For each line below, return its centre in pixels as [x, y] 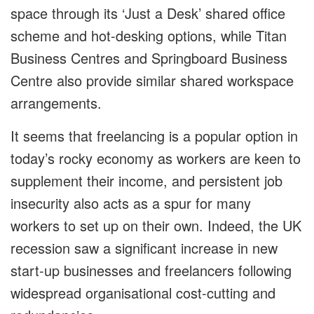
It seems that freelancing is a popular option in [154, 135]
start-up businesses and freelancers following [151, 270]
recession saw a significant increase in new [144, 247]
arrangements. [56, 102]
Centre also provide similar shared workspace [152, 80]
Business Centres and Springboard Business [149, 57]
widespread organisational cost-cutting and [143, 292]
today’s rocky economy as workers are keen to [156, 158]
